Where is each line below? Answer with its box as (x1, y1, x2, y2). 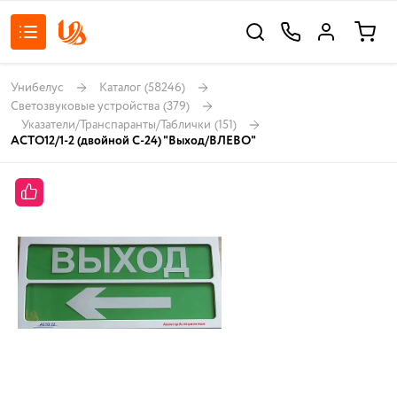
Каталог (99, 78, 141, 97)
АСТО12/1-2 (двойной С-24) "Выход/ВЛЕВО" (11, 132, 256, 150)
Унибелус (11, 78, 64, 97)
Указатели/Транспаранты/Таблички (21, 115, 211, 134)
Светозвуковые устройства (11, 97, 160, 115)
